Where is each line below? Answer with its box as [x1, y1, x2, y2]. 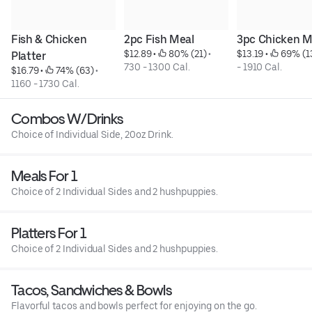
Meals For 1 [11, 167, 78, 185]
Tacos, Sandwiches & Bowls [11, 281, 171, 299]
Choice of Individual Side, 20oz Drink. [11, 129, 173, 141]
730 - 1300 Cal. [123, 61, 190, 73]
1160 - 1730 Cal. [11, 78, 79, 90]
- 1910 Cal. [236, 61, 282, 73]
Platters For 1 [11, 224, 86, 242]
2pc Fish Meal [123, 33, 194, 47]
